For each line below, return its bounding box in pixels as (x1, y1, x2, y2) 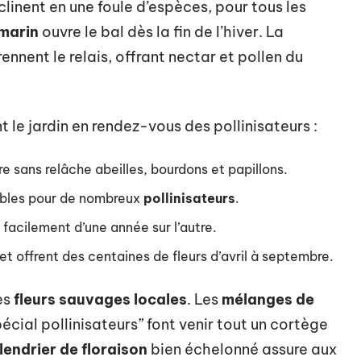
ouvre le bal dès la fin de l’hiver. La (39, 22, 284, 41)
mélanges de (222, 289, 314, 309)
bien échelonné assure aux (147, 339, 337, 359)
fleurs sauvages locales (14, 289, 187, 309)
